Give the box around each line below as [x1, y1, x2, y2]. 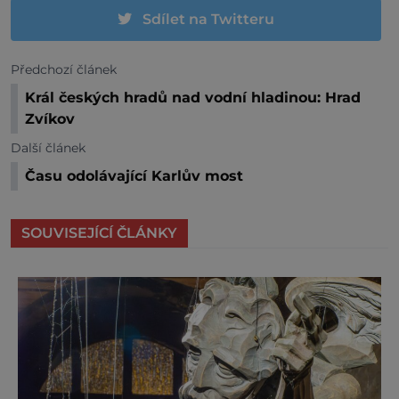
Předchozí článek [11, 61, 117, 77]
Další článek [11, 139, 85, 156]
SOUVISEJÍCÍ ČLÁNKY [21, 224, 177, 241]
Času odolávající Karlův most [25, 167, 243, 184]
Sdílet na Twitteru [142, 10, 274, 28]
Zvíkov [25, 110, 75, 127]
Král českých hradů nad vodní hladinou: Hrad [25, 88, 361, 106]
